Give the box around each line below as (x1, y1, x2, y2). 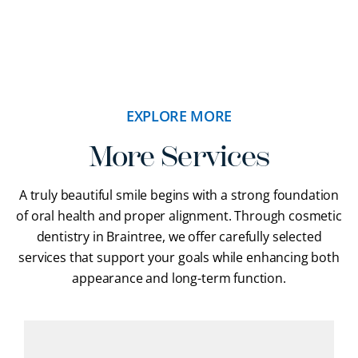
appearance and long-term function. (72, 269, 286, 288)
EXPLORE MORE (126, 106, 232, 126)
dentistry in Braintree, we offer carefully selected (36, 228, 322, 246)
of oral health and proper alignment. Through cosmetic (16, 207, 342, 225)
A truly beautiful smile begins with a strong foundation (18, 186, 340, 205)
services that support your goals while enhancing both (18, 249, 340, 267)
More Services (89, 140, 269, 174)
